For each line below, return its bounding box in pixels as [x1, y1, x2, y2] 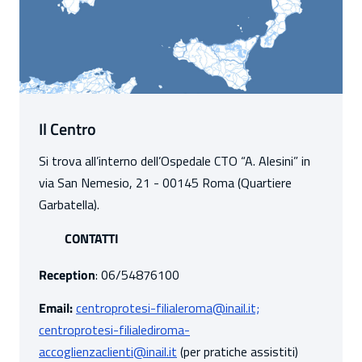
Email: [39, 298, 73, 318]
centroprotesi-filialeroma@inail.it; [76, 298, 259, 318]
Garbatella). [39, 195, 99, 215]
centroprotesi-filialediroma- [39, 320, 190, 340]
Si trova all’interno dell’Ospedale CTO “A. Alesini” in [39, 151, 310, 171]
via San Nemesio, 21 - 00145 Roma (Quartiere [39, 173, 292, 193]
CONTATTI [65, 229, 119, 249]
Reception [39, 265, 95, 285]
